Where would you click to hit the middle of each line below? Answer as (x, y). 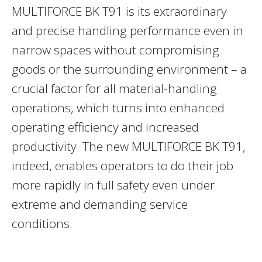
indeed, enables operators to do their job (123, 166)
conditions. (42, 224)
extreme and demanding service (100, 204)
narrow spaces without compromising (116, 50)
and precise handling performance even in (127, 31)
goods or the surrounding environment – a (129, 69)
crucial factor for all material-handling (114, 89)
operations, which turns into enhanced (118, 108)
